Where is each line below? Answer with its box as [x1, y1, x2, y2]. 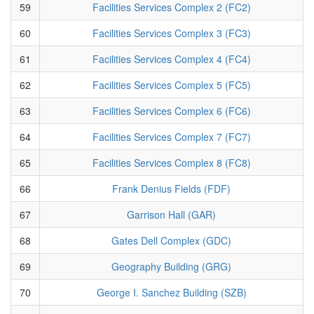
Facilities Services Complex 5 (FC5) [92, 77, 251, 92]
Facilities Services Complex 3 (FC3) [92, 25, 251, 40]
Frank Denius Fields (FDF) [112, 181, 231, 196]
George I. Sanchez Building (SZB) [96, 285, 247, 299]
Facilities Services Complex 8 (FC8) [92, 155, 251, 170]
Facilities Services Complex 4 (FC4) [92, 51, 251, 66]
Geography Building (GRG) [111, 259, 231, 273]
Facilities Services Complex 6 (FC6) [92, 103, 251, 118]
